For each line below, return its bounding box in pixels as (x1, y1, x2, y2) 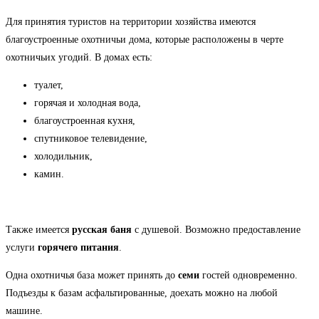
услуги (6, 242, 38, 253)
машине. (6, 305, 43, 317)
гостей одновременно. (199, 270, 298, 281)
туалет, (34, 80, 63, 91)
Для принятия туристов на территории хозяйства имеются (6, 16, 256, 28)
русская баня (72, 224, 132, 236)
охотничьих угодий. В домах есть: (6, 52, 152, 63)
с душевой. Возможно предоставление (132, 224, 300, 236)
